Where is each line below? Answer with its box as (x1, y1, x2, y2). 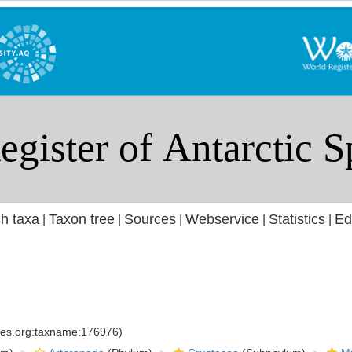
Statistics (268, 211, 325, 227)
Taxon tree (48, 211, 115, 227)
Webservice (185, 211, 259, 227)
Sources (123, 211, 176, 227)
